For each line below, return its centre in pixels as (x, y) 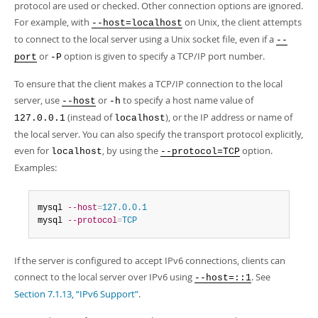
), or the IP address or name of (229, 117)
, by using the (131, 150)
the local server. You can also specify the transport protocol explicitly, (159, 134)
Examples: (35, 168)
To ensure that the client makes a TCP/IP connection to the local (148, 84)
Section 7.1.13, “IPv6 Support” (76, 294)
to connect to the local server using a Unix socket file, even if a (145, 39)
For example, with (53, 22)
